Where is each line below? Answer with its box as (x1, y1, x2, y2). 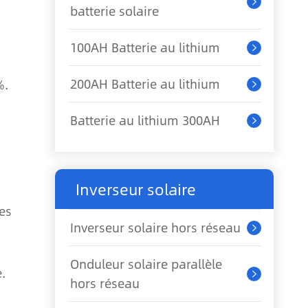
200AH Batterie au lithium (70, 74, 220, 93)
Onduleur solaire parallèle (70, 254, 222, 274)
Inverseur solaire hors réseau (70, 218, 241, 237)
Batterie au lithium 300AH (70, 111, 220, 130)
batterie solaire (70, 1, 159, 21)
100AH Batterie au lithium (70, 38, 220, 57)
